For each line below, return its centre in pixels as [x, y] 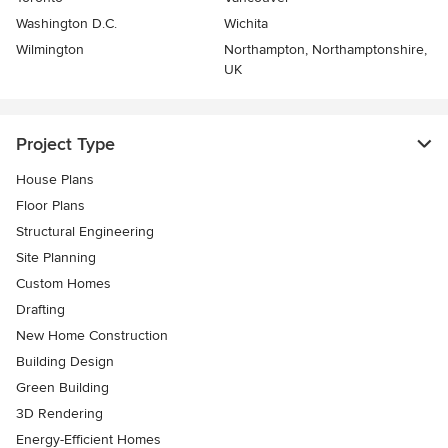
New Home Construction [92, 336]
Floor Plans [50, 206]
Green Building [62, 388]
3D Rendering [59, 414]
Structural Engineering [85, 232]
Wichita [246, 24]
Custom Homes [63, 284]
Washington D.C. [66, 24]
